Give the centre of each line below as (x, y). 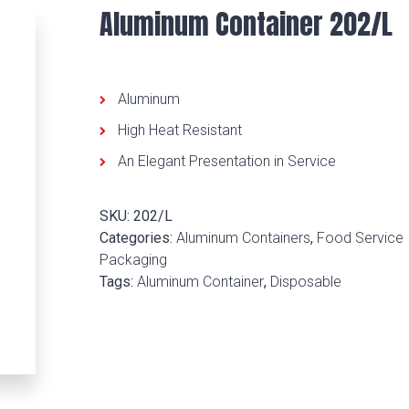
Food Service (360, 238)
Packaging (133, 260)
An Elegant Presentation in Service (226, 162)
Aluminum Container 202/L (246, 24)
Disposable (305, 282)
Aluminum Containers (243, 238)
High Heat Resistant (179, 131)
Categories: (137, 238)
